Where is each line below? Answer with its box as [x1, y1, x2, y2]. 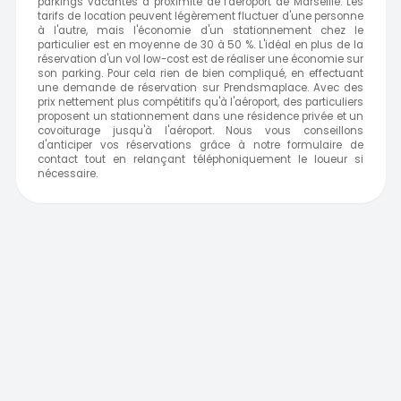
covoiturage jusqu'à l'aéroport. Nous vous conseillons [38, 124, 363, 139]
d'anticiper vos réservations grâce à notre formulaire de [38, 138, 363, 153]
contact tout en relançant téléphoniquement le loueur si [38, 152, 363, 167]
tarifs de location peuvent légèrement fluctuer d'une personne [38, 9, 363, 24]
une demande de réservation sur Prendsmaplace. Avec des [38, 81, 363, 96]
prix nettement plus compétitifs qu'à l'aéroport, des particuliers [38, 95, 363, 110]
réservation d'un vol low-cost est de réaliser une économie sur [38, 52, 363, 67]
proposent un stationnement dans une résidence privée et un [38, 109, 363, 124]
